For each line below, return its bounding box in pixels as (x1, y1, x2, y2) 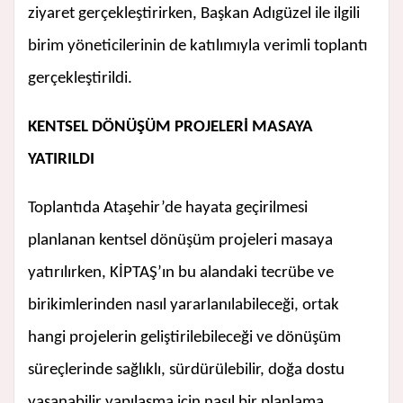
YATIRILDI (28, 151, 94, 169)
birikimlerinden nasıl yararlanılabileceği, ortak (28, 297, 339, 315)
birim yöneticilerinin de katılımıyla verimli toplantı (28, 38, 368, 56)
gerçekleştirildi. (28, 70, 132, 88)
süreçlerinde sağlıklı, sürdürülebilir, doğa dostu (28, 362, 345, 380)
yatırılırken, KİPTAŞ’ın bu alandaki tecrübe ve (28, 264, 334, 282)
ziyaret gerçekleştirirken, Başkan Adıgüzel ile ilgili (28, 5, 360, 23)
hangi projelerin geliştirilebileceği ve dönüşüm (28, 329, 341, 347)
